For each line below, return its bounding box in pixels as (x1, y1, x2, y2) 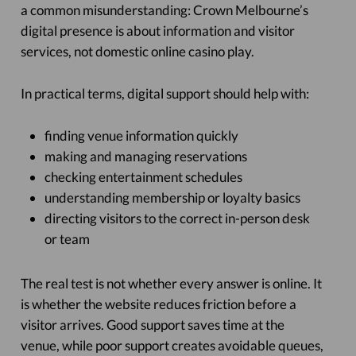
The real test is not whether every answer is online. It (20, 275, 322, 292)
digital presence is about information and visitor (20, 22, 295, 39)
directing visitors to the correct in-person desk (44, 210, 310, 226)
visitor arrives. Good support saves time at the (20, 316, 284, 333)
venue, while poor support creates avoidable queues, (20, 337, 323, 354)
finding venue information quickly (44, 127, 238, 144)
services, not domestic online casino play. (20, 43, 254, 60)
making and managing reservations (44, 148, 247, 164)
